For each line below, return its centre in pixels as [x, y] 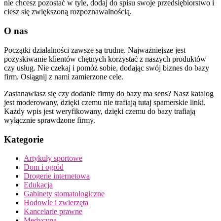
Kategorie [24, 139]
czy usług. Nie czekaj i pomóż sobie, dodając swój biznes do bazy [107, 68]
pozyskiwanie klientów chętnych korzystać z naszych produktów [105, 59]
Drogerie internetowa [57, 176]
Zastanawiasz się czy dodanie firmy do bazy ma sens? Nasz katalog [109, 93]
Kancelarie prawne [53, 212]
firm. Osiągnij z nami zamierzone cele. [64, 76]
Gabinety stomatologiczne [64, 194]
